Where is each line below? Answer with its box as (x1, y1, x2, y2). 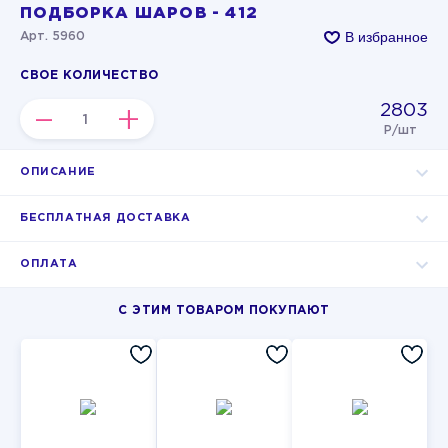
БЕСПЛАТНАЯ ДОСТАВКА (20, 213, 191, 223)
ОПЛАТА (20, 259, 78, 269)
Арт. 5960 (20, 31, 85, 42)
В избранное (345, 28, 428, 45)
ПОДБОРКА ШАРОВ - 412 (20, 6, 258, 21)
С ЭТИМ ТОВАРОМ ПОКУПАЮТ (118, 305, 330, 316)
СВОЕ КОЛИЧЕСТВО (20, 70, 159, 81)
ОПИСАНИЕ (20, 167, 96, 177)
